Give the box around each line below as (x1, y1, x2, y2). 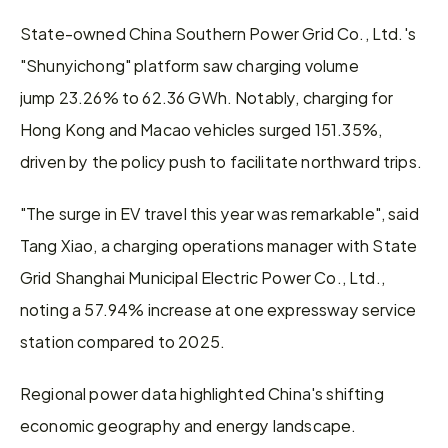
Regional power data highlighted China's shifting (20, 379, 384, 406)
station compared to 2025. (20, 327, 226, 354)
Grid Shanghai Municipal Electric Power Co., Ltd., (20, 263, 385, 290)
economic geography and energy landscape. (20, 411, 357, 438)
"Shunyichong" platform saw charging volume (20, 51, 359, 78)
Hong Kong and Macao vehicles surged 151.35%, (20, 115, 383, 142)
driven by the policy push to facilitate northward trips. (20, 147, 422, 174)
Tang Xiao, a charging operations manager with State (20, 231, 418, 258)
